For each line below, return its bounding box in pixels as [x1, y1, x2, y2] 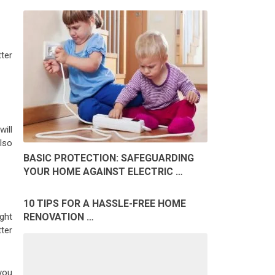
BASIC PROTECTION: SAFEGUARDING [23, 152, 194, 165]
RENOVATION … [23, 211, 94, 223]
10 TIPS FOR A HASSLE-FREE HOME [23, 198, 186, 210]
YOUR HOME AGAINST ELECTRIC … [23, 166, 183, 178]
